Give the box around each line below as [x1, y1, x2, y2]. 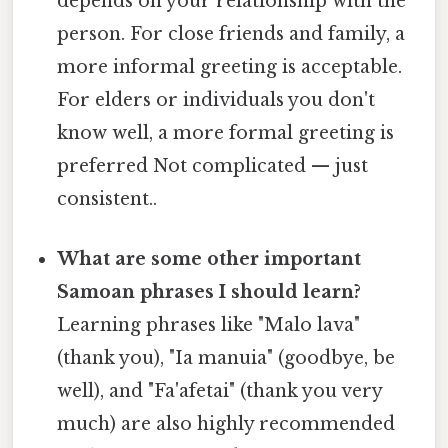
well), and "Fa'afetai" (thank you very [57, 379, 383, 402]
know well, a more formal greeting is [57, 122, 395, 145]
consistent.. [57, 188, 158, 211]
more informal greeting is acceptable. [57, 56, 403, 79]
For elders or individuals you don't [57, 89, 376, 112]
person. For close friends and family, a [57, 23, 406, 46]
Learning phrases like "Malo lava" [57, 313, 361, 336]
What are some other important [57, 247, 362, 270]
